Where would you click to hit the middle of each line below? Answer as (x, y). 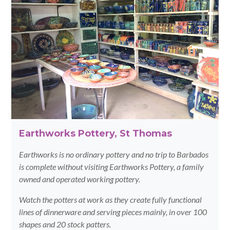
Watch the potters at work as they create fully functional (111, 200)
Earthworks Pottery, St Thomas (96, 134)
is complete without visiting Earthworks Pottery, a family (112, 167)
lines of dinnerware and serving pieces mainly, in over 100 (113, 212)
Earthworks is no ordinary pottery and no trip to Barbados (114, 155)
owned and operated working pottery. (80, 179)
